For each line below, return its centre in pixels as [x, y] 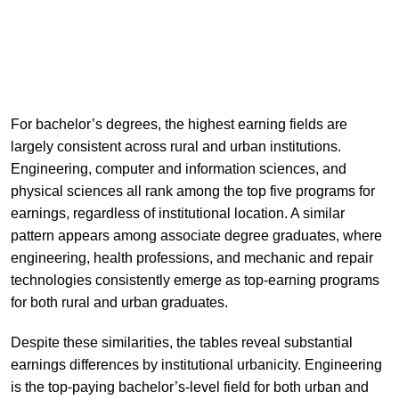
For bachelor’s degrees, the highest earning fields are [179, 124]
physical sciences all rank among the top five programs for [192, 191]
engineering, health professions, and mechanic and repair [191, 257]
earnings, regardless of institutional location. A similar [177, 213]
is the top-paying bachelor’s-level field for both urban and [189, 387]
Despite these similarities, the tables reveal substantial [181, 342]
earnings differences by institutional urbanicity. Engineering [196, 364]
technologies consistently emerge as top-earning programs [195, 280]
